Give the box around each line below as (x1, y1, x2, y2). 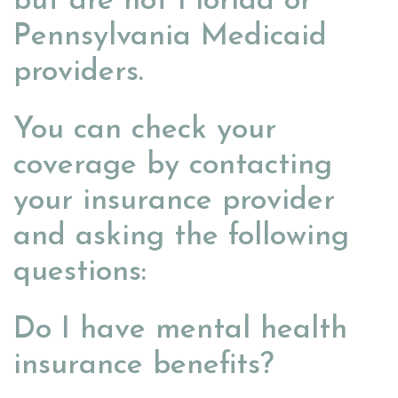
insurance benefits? (13, 350, 274, 382)
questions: (13, 257, 147, 289)
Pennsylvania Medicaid (13, 21, 327, 53)
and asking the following (13, 221, 349, 253)
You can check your (13, 115, 276, 147)
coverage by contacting (13, 150, 332, 182)
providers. (13, 57, 143, 89)
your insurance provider (13, 186, 335, 218)
